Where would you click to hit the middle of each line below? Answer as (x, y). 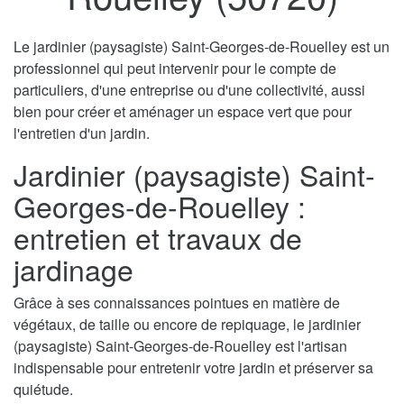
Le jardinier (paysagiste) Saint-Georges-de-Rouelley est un (202, 47)
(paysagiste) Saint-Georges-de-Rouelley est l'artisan (180, 346)
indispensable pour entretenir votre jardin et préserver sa (193, 368)
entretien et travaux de (158, 238)
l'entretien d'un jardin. (82, 133)
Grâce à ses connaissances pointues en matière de (177, 303)
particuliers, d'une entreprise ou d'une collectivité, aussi (189, 90)
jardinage (73, 269)
